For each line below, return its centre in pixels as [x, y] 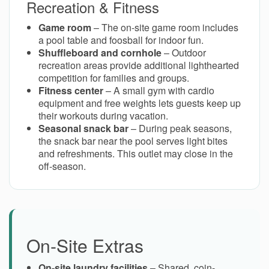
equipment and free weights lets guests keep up [140, 103]
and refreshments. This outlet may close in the [136, 154]
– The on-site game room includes [165, 28]
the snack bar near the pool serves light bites [133, 141]
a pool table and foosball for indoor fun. [121, 40]
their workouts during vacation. [103, 116]
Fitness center [71, 91]
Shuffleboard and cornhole [100, 53]
